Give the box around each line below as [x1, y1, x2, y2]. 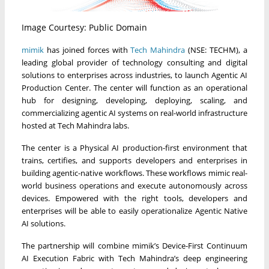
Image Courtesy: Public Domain [22, 22, 147, 33]
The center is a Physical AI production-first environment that [22, 142, 247, 153]
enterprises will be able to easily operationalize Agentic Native [22, 205, 247, 216]
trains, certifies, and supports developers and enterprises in [22, 155, 247, 166]
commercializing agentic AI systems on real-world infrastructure [22, 107, 247, 118]
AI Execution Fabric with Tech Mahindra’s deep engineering [22, 253, 247, 264]
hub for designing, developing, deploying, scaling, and [22, 95, 247, 106]
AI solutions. [22, 218, 65, 229]
